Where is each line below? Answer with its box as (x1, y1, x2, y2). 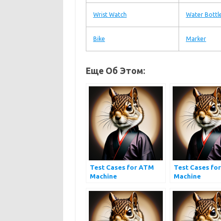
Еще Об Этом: (85, 66, 145, 75)
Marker (185, 36, 206, 42)
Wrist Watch (93, 11, 127, 18)
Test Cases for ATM (89, 163, 154, 171)
